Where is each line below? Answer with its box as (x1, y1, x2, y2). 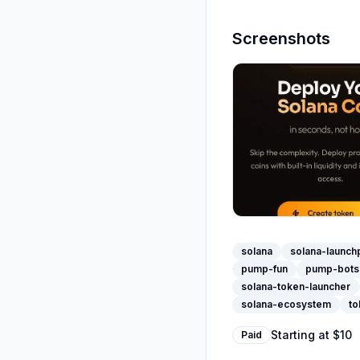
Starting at (271, 328, 333, 342)
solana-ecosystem (241, 298, 331, 310)
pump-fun (241, 263, 288, 275)
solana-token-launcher (241, 280, 350, 292)
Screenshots (232, 29, 330, 48)
